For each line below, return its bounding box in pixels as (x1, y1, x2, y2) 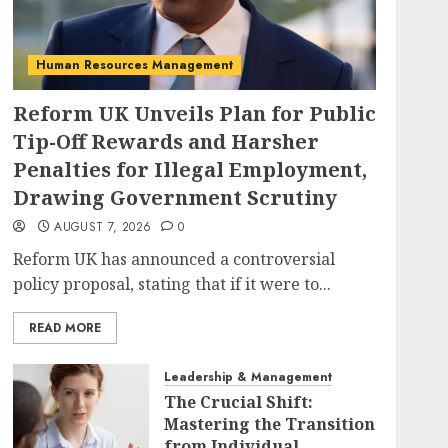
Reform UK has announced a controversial (12, 248, 335, 270)
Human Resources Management (35, 56, 233, 74)
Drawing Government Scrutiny (12, 184, 337, 211)
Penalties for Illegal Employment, (12, 156, 367, 183)
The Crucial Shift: (163, 391, 313, 413)
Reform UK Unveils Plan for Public (12, 100, 376, 127)
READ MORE (28, 319, 101, 337)
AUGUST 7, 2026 (54, 218, 152, 236)
